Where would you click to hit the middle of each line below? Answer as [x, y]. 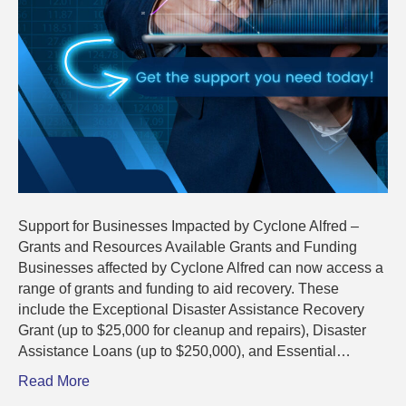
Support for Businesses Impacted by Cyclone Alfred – [188, 227]
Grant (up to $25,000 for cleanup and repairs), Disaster [192, 331]
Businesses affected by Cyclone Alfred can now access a [201, 268]
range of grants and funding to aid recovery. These [179, 289]
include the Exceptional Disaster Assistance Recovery [191, 310]
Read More [54, 382]
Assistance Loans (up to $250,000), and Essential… [184, 352]
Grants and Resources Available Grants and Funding [188, 247]
